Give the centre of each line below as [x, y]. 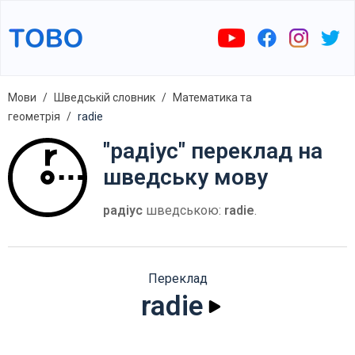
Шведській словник [105, 97]
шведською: [183, 210]
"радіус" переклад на [213, 151]
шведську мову [185, 177]
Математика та [212, 97]
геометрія [34, 116]
